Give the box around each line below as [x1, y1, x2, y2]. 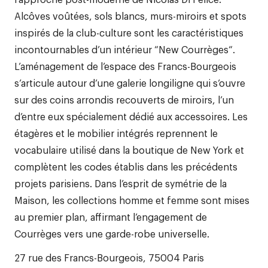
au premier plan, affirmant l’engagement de [14, 210, 207, 223]
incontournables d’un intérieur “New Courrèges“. [14, 42, 235, 56]
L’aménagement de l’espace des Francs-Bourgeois [14, 59, 236, 72]
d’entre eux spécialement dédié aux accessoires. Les [14, 109, 248, 123]
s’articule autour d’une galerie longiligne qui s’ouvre [14, 76, 245, 89]
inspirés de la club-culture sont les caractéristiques [14, 26, 243, 39]
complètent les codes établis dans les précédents [14, 160, 237, 173]
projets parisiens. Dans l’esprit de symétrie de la [14, 176, 227, 190]
